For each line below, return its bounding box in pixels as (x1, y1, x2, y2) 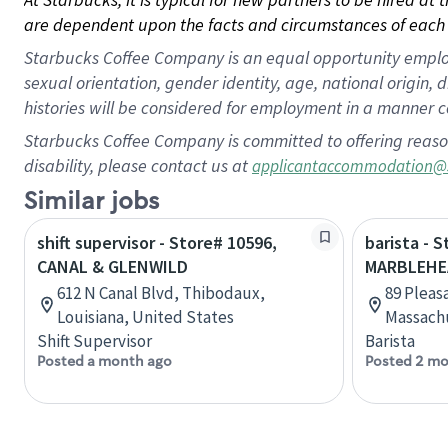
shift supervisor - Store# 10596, (37, 231, 277, 254)
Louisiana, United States (57, 306, 234, 328)
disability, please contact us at (24, 154, 252, 177)
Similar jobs (24, 186, 159, 217)
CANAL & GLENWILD (37, 255, 188, 278)
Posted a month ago (37, 352, 172, 370)
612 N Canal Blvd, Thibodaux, (57, 282, 265, 304)
